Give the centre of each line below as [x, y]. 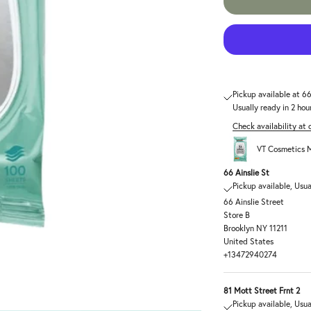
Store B [237, 215]
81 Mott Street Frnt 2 [262, 290]
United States [249, 241]
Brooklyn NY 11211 [256, 228]
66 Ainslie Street [254, 201]
